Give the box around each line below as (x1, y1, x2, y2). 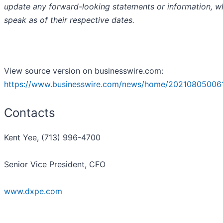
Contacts (4, 106, 55, 120)
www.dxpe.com (4, 186, 62, 197)
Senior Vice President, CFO (4, 159, 106, 170)
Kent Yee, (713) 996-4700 (4, 132, 101, 143)
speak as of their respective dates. (4, 15, 134, 25)
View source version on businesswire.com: (4, 66, 163, 76)
